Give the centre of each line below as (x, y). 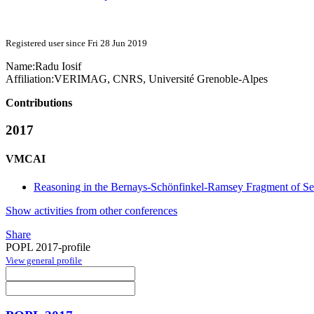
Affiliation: (30, 79)
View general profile (44, 260)
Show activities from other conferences (91, 210)
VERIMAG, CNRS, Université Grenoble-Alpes (161, 79)
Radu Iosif (58, 67)
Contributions (39, 103)
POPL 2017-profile (48, 247)
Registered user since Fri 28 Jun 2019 (76, 43)
